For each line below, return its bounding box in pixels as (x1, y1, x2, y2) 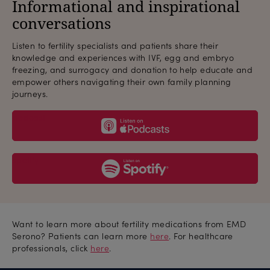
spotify (13, 154, 39, 166)
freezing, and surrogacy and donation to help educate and (12, 63, 253, 75)
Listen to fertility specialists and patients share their (12, 39, 219, 51)
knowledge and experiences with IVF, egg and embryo (12, 51, 234, 63)
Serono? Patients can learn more (12, 230, 151, 242)
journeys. (12, 87, 48, 99)
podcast (13, 111, 46, 123)
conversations (12, 13, 111, 33)
